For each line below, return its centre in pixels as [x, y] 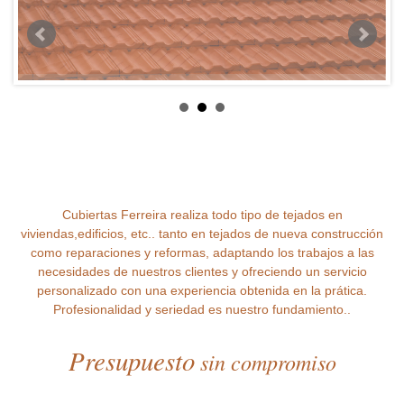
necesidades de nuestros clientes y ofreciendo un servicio [202, 271]
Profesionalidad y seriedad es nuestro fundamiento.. [202, 309]
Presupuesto [131, 360]
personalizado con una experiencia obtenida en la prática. [202, 290]
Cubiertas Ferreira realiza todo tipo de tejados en [202, 215]
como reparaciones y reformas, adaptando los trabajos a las [202, 252]
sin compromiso [265, 362]
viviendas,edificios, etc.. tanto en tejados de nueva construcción [202, 234]
